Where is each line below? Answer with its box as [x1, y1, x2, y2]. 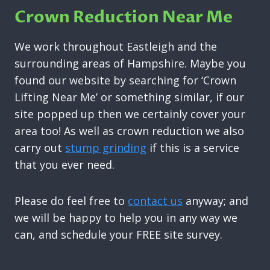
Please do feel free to [14, 193, 128, 208]
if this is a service [146, 140, 239, 155]
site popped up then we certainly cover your [14, 106, 245, 121]
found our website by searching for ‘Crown [14, 72, 236, 87]
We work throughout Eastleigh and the [14, 39, 217, 54]
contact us [128, 193, 183, 208]
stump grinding [65, 140, 146, 155]
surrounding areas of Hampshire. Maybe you [14, 55, 246, 71]
